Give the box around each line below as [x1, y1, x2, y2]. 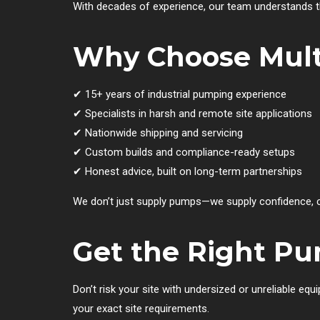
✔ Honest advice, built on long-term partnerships [73, 164, 302, 178]
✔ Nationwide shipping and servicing [73, 126, 243, 139]
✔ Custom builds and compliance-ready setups [73, 145, 295, 159]
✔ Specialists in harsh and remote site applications [73, 106, 312, 120]
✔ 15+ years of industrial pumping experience [73, 87, 286, 101]
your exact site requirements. [73, 301, 209, 315]
